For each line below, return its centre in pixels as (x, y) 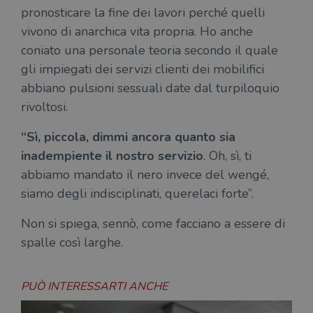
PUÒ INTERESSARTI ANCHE (94, 286)
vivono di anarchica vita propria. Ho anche (137, 31)
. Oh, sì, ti (227, 155)
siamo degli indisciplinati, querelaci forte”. (137, 193)
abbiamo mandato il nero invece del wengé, (145, 174)
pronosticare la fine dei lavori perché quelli (143, 12)
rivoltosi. (44, 107)
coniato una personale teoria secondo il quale (150, 50)
